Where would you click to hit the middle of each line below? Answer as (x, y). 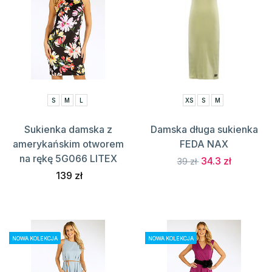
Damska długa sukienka (204, 130)
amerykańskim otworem (68, 144)
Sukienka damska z (68, 130)
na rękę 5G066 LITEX (68, 159)
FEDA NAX (204, 144)
